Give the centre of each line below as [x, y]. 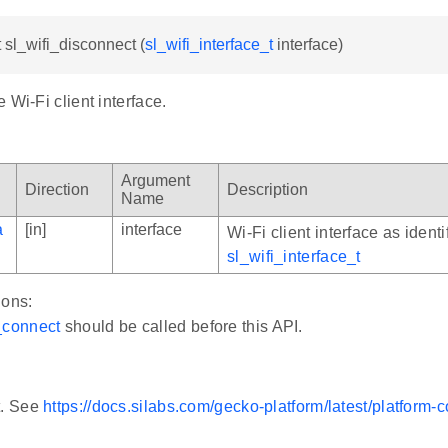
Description [267, 190]
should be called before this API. [181, 327]
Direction [57, 190]
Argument [155, 181]
